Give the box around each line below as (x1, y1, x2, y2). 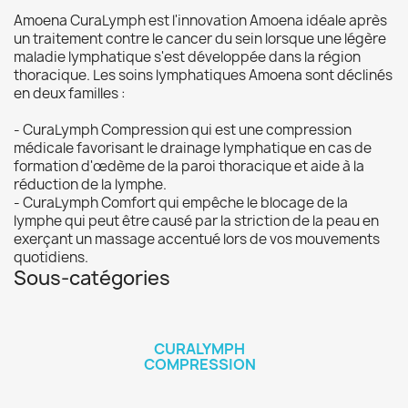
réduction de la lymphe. (14, 175, 167, 194)
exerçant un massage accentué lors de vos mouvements (14, 229, 380, 249)
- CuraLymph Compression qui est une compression (14, 120, 352, 139)
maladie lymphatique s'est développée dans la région (14, 47, 361, 66)
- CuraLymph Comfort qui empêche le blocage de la (14, 193, 348, 212)
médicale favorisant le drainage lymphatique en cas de (14, 138, 372, 158)
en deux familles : (14, 84, 126, 103)
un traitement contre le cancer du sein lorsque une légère (14, 29, 386, 48)
